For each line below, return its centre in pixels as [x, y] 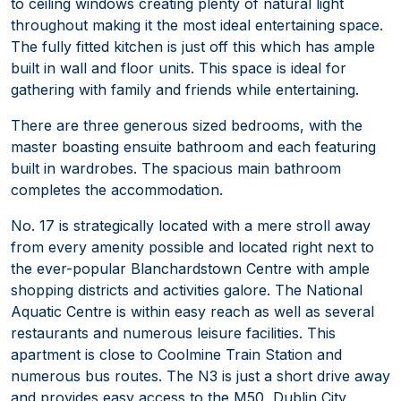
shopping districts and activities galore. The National [187, 290]
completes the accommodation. [117, 189]
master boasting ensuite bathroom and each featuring [193, 146]
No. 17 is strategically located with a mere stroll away [191, 225]
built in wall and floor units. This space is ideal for [179, 68]
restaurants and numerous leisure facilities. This [173, 333]
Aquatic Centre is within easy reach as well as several [192, 311]
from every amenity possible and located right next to [192, 247]
